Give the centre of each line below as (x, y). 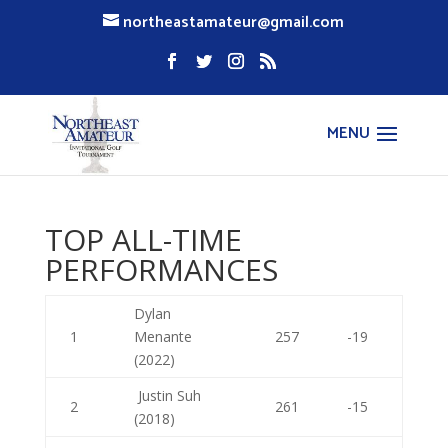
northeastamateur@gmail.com (234, 22)
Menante (162, 336)
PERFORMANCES (161, 269)
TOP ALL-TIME (143, 239)
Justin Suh (167, 395)
